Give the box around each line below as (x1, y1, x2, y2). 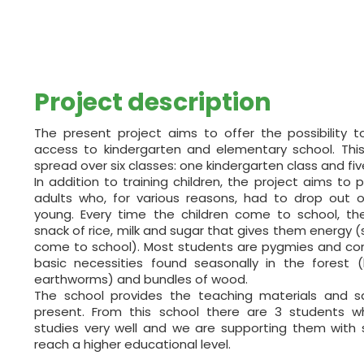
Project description (34, 84, 271, 119)
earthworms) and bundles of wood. (34, 270, 248, 288)
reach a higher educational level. (34, 335, 231, 353)
